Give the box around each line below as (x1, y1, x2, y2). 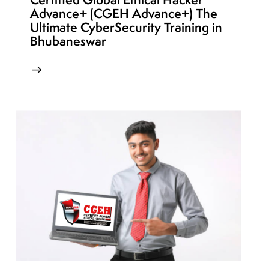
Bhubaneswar (30, 32, 106, 50)
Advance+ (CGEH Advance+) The (30, 4, 217, 22)
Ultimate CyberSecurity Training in (30, 18, 222, 36)
